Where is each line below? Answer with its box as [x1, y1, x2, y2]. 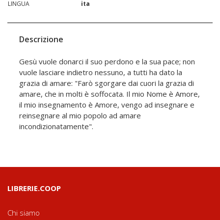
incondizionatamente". [19, 121, 93, 132]
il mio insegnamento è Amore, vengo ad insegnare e [19, 100, 194, 110]
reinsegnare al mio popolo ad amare [19, 110, 141, 121]
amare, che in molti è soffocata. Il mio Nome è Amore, [19, 89, 200, 99]
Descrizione [19, 34, 63, 45]
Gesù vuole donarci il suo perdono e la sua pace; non [19, 56, 195, 67]
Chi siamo [7, 208, 40, 218]
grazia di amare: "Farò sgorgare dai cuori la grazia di [19, 78, 194, 88]
